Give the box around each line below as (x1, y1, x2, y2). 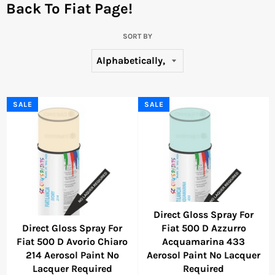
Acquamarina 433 (162, 235, 245, 247)
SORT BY (123, 32, 152, 41)
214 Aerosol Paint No (25, 249, 119, 261)
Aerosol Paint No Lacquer (147, 249, 260, 261)
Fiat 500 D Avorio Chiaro (17, 235, 128, 247)
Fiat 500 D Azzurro (161, 222, 246, 234)
